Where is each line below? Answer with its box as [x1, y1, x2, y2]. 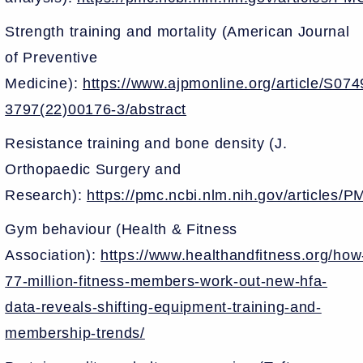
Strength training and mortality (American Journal [5, 23, 350, 40]
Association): [5, 246, 101, 263]
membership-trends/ [5, 324, 145, 341]
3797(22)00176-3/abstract [5, 100, 187, 117]
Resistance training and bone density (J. [5, 135, 288, 152]
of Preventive [5, 49, 98, 66]
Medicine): [5, 75, 83, 92]
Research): [5, 186, 87, 203]
